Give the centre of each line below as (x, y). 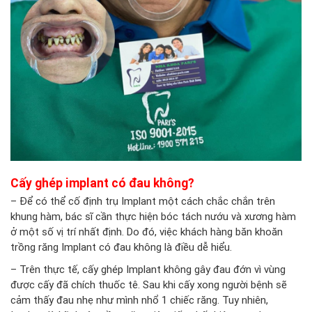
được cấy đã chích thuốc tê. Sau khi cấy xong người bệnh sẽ (149, 284)
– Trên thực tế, (45, 269)
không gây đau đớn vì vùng (223, 269)
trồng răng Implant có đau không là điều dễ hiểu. (121, 247)
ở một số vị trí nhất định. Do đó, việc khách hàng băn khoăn (147, 231)
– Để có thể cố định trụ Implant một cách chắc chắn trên (143, 201)
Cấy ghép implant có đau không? (102, 182)
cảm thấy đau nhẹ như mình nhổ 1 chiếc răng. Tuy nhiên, (139, 299)
